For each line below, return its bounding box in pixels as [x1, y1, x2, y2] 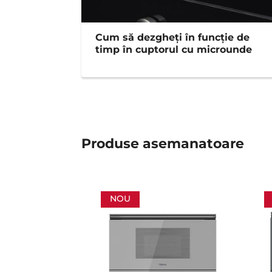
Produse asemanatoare [81, 135, 245, 152]
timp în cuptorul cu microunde [95, 43, 253, 55]
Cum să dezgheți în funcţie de [95, 31, 250, 43]
